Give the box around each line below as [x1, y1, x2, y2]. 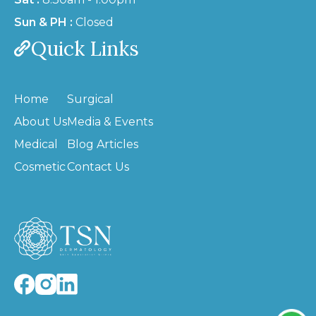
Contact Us [67, 160, 129, 174]
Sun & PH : [14, 16, 73, 30]
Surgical [67, 92, 114, 107]
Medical [14, 138, 58, 152]
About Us [14, 115, 67, 129]
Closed [73, 16, 114, 30]
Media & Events [67, 115, 153, 129]
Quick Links [31, 36, 139, 62]
